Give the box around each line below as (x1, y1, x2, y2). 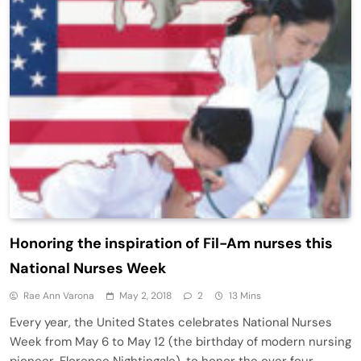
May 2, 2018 (119, 289, 172, 303)
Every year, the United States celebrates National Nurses (10, 314, 332, 331)
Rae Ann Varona (23, 289, 94, 303)
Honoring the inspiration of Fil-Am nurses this (10, 234, 333, 254)
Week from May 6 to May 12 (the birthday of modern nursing (10, 334, 351, 351)
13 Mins (229, 289, 261, 303)
